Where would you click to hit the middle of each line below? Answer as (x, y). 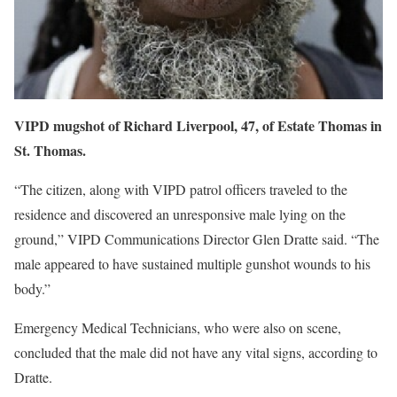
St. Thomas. (50, 151)
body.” (32, 289)
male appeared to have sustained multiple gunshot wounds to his (192, 264)
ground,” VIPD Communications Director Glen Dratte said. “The (197, 239)
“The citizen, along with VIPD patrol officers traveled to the (181, 190)
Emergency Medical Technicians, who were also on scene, (178, 328)
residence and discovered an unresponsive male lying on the (180, 214)
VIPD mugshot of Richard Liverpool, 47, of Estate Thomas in (198, 126)
